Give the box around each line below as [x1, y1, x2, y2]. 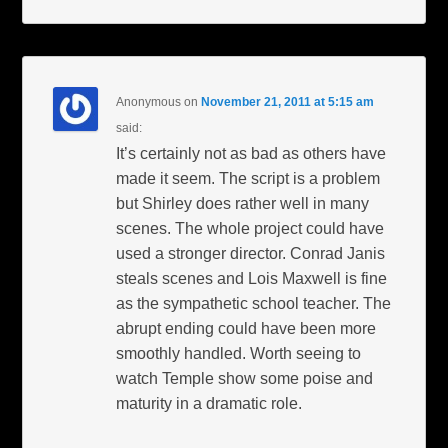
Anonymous [116, 94, 182, 109]
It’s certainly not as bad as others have [116, 144, 387, 162]
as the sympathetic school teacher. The [116, 294, 392, 312]
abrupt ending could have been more [116, 319, 377, 337]
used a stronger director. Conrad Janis [116, 244, 386, 262]
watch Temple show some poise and [116, 369, 374, 387]
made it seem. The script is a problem [116, 169, 381, 187]
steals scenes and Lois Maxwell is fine [116, 269, 388, 287]
